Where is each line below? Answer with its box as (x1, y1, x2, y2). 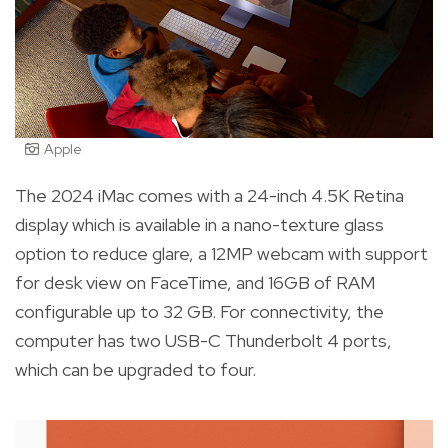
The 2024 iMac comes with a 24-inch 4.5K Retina (15, 184, 404, 208)
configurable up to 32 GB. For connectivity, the (15, 300, 384, 324)
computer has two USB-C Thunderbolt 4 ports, (15, 329, 392, 353)
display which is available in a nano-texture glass (15, 213, 384, 237)
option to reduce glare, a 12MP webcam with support (15, 242, 428, 266)
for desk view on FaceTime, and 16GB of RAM (15, 271, 375, 295)
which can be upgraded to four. (15, 358, 256, 382)
